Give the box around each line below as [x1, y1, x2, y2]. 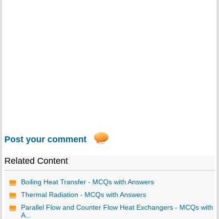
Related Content [4, 155, 68, 166]
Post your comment [4, 134, 87, 144]
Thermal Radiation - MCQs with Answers [21, 190, 146, 198]
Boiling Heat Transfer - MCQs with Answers [21, 177, 154, 186]
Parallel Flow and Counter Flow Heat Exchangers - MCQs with [21, 203, 213, 211]
